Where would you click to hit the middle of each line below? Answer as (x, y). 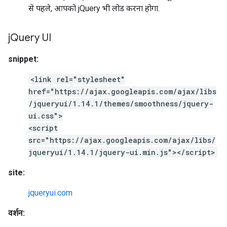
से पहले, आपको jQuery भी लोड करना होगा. (94, 8)
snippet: (23, 59)
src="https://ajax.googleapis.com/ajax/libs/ (122, 140)
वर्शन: (16, 213)
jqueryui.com (50, 193)
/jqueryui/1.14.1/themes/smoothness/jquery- (121, 104)
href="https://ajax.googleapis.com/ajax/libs (122, 91)
